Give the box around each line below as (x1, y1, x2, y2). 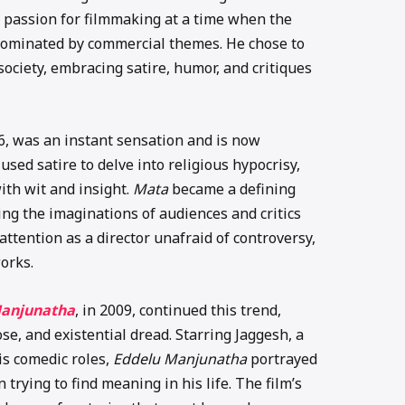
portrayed (246, 348, 317, 369)
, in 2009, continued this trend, (74, 299, 281, 320)
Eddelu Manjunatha (112, 348, 247, 369)
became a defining (167, 179, 296, 200)
